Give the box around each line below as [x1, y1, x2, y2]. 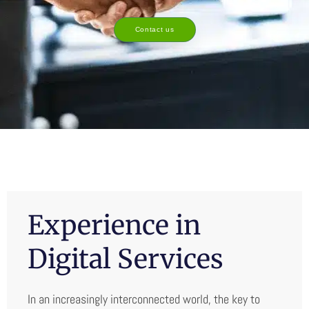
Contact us [134, 26, 175, 34]
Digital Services [28, 242, 223, 275]
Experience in [28, 208, 201, 241]
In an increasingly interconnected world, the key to [28, 290, 260, 307]
